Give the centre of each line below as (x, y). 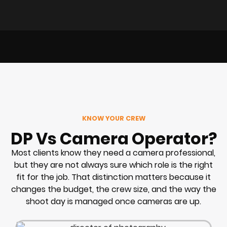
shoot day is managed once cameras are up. (113, 201)
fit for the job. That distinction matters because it (113, 177)
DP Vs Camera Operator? (113, 138)
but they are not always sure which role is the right (113, 165)
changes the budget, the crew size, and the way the (113, 189)
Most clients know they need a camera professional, (113, 153)
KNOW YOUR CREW (113, 119)
